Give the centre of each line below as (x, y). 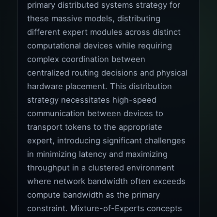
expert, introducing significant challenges (107, 140)
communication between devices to (95, 113)
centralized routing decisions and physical (108, 72)
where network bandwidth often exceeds (107, 181)
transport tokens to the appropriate (95, 127)
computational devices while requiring (100, 45)
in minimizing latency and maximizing (98, 154)
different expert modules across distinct (104, 32)
